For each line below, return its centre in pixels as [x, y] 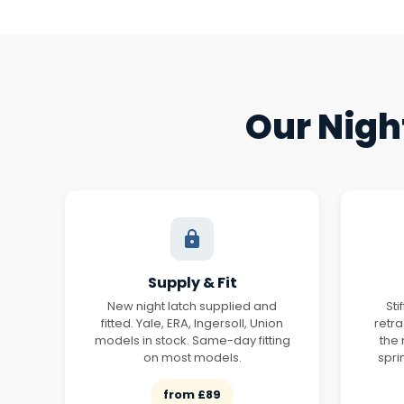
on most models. [192, 358]
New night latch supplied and [192, 306]
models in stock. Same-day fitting [192, 340]
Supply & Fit [192, 283]
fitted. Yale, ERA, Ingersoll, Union [192, 323]
